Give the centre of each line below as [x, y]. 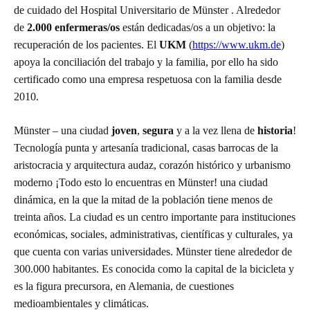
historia [275, 130]
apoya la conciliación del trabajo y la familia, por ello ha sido [146, 62]
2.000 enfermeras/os [75, 27]
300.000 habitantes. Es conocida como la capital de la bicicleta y [154, 268]
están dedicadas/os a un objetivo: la [199, 27]
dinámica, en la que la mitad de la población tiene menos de [143, 199]
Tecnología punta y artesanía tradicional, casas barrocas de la [146, 147]
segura [159, 130]
